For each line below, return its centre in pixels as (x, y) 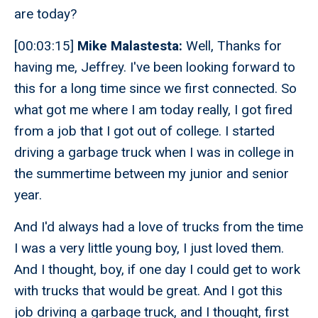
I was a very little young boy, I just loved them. (149, 248)
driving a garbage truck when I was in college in (154, 153)
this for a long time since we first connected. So (155, 89)
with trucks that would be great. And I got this (148, 291)
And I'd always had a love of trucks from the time (159, 227)
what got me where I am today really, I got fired (153, 110)
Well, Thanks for (232, 46)
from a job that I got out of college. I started (144, 131)
